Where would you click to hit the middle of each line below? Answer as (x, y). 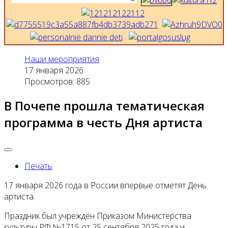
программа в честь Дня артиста (103, 122)
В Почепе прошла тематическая (104, 105)
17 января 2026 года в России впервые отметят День (105, 185)
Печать (38, 166)
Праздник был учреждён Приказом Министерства (98, 216)
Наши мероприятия (62, 59)
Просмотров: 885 (57, 81)
